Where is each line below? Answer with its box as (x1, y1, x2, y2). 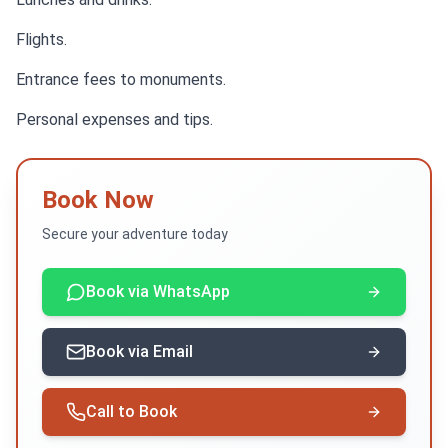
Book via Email (86, 342, 193, 361)
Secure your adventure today (42, 226, 228, 242)
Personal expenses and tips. (16, 110, 213, 129)
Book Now (42, 186, 154, 214)
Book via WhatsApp (86, 282, 230, 301)
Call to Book (86, 402, 177, 421)
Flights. (16, 30, 67, 49)
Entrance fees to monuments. (16, 70, 226, 89)
